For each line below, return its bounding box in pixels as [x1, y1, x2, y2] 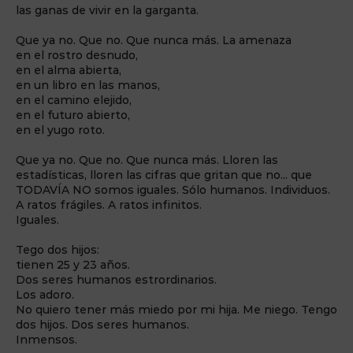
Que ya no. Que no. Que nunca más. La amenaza [16, 33, 292, 48]
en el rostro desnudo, [16, 48, 141, 63]
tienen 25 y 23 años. [16, 258, 133, 273]
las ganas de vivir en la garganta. [16, 3, 202, 18]
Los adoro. [16, 288, 77, 303]
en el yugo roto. [16, 123, 108, 138]
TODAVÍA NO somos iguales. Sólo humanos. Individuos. [16, 183, 330, 198]
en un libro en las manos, [16, 78, 163, 93]
